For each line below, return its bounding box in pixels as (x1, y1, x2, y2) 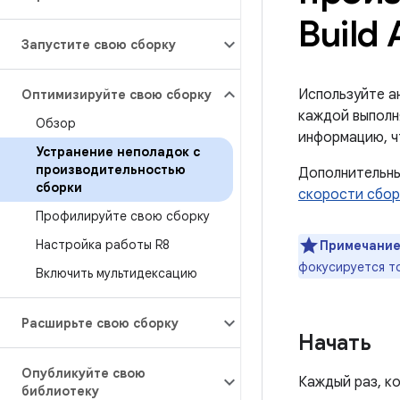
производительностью (36, 162, 186, 178)
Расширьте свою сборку (21, 315, 179, 331)
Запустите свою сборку (21, 37, 176, 53)
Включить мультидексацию (36, 265, 197, 281)
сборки (36, 179, 82, 196)
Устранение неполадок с (36, 144, 200, 160)
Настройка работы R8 (36, 237, 170, 253)
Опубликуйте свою (21, 365, 146, 381)
